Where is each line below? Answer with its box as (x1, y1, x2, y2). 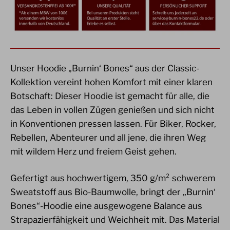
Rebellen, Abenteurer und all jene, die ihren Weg (10, 132, 206, 143)
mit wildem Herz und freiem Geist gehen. (10, 146, 177, 157)
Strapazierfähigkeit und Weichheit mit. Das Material (10, 214, 220, 225)
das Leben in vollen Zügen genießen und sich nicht (10, 104, 215, 115)
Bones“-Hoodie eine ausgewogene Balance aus (10, 200, 202, 211)
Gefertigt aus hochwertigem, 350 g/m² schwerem (10, 172, 215, 183)
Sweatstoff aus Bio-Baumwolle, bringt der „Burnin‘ (10, 186, 216, 197)
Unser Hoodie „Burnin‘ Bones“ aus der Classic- (10, 63, 199, 73)
